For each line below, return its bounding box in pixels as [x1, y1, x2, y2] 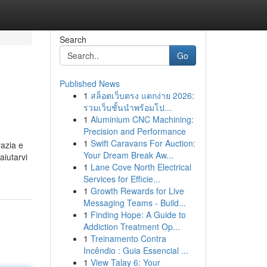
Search [59, 33, 86, 45]
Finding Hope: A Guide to [90, 209, 186, 221]
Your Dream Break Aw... [83, 149, 173, 161]
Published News [59, 77, 120, 89]
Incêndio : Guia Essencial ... [83, 244, 188, 256]
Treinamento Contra [90, 232, 166, 244]
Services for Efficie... [83, 173, 160, 185]
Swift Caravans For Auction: [90, 137, 195, 149]
